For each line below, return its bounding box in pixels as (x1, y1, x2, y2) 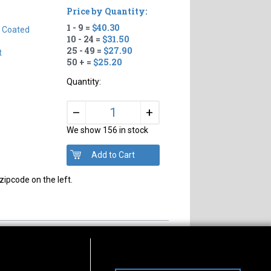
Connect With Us (92, 255, 167, 267)
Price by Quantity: (66, 5, 147, 17)
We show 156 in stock (66, 125, 148, 135)
